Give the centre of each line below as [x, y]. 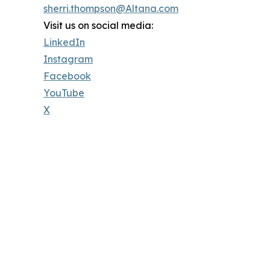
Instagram [68, 59]
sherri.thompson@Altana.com [111, 8]
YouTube [64, 93]
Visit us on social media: [98, 25]
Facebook [67, 76]
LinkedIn [64, 42]
